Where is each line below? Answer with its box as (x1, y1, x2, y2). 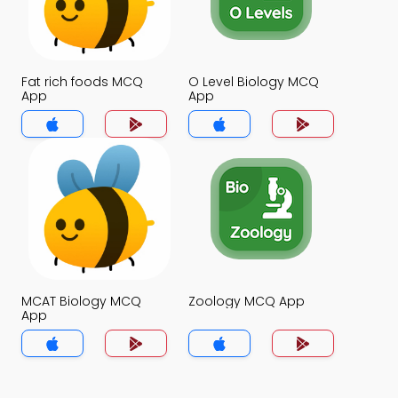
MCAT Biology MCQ (21, 292, 141, 310)
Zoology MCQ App (188, 292, 305, 310)
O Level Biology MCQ (188, 73, 319, 91)
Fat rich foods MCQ (21, 73, 143, 91)
